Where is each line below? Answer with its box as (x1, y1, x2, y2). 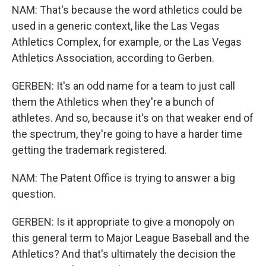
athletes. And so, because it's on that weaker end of (12, 112, 254, 124)
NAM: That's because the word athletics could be (12, 4, 242, 16)
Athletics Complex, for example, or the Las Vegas (12, 36, 242, 48)
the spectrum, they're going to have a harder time (12, 128, 242, 140)
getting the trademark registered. (12, 144, 167, 156)
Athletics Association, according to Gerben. (12, 52, 214, 64)
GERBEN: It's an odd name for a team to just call (12, 80, 235, 92)
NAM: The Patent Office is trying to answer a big (12, 172, 235, 184)
